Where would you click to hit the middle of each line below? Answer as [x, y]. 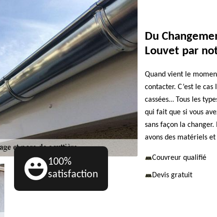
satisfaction [73, 175]
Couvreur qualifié [179, 158]
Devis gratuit [172, 175]
